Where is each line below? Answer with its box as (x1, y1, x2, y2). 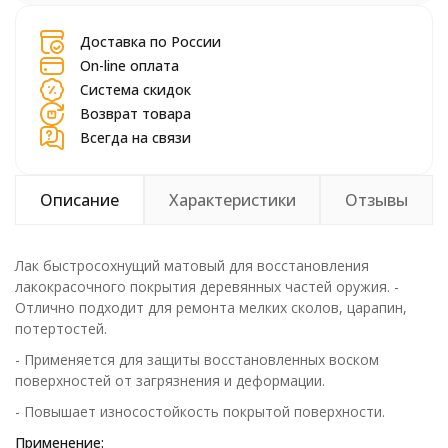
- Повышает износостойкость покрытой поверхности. (15, 402, 385, 421)
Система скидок (80, 80, 191, 99)
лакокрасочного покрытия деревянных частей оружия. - (15, 277, 399, 296)
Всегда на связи (80, 128, 191, 147)
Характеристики (168, 189, 296, 211)
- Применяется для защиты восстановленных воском (15, 350, 379, 369)
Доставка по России (80, 32, 221, 51)
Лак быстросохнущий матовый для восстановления (15, 256, 369, 275)
